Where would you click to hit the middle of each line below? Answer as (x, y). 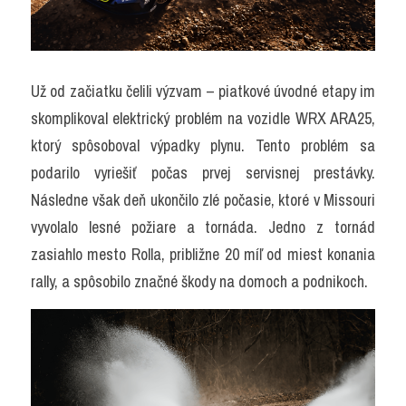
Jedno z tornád (322, 227)
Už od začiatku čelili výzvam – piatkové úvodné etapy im (203, 91)
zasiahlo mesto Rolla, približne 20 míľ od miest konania (203, 254)
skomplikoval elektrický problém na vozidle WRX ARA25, (203, 118)
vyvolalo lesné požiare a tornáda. (150, 227)
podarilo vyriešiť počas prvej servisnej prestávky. (203, 173)
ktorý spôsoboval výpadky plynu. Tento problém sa (203, 145)
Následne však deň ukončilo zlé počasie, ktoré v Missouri (203, 200)
